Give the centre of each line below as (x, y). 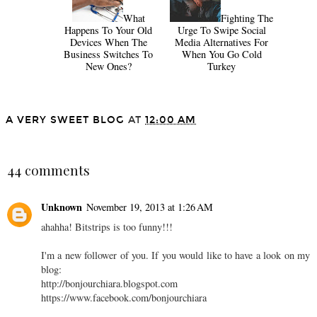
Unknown (62, 207)
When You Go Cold (221, 54)
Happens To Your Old (108, 30)
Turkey (221, 66)
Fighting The (247, 18)
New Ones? (108, 66)
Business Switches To (108, 54)
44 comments (48, 170)
